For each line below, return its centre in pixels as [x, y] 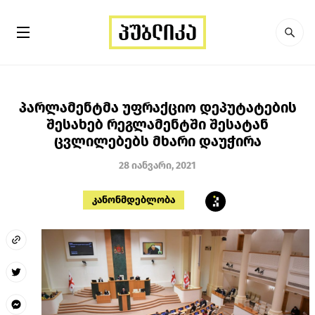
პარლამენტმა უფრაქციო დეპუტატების [157, 107]
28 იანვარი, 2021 [157, 165]
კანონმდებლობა [134, 200]
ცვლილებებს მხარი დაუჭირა [157, 141]
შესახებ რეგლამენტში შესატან [157, 124]
